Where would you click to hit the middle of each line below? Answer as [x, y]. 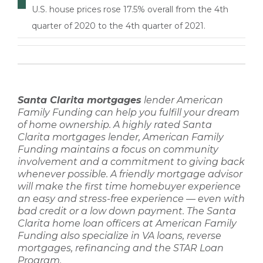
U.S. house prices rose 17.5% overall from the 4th [130, 9]
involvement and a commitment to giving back [131, 162]
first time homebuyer [135, 186]
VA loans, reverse [182, 236]
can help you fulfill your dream [166, 112]
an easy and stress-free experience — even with [131, 199]
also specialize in [100, 236]
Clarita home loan [61, 223]
